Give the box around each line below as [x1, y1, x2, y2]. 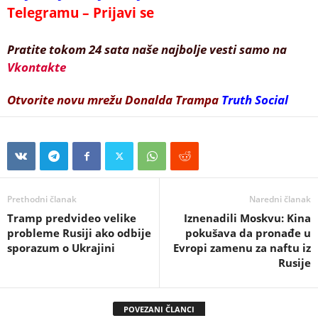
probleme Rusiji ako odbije [7, 225, 151, 240]
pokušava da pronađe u [185, 225, 311, 240]
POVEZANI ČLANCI [124, 303, 194, 314]
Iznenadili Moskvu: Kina [184, 210, 311, 225]
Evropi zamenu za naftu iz [173, 240, 311, 255]
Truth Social [221, 91, 288, 108]
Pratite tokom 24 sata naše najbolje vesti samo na [7, 40, 287, 57]
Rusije [278, 255, 311, 270]
